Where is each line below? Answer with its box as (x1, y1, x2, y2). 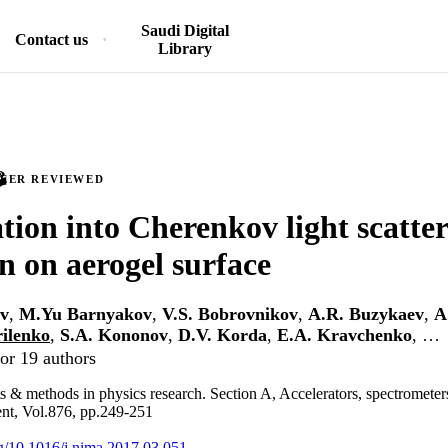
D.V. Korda (178, 325, 267, 346)
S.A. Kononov (60, 325, 168, 346)
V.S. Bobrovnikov (162, 304, 298, 325)
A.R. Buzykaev (308, 304, 424, 325)
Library (157, 40, 212, 57)
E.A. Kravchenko (277, 325, 412, 346)
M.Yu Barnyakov (19, 304, 152, 325)
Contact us (15, 31, 88, 48)
